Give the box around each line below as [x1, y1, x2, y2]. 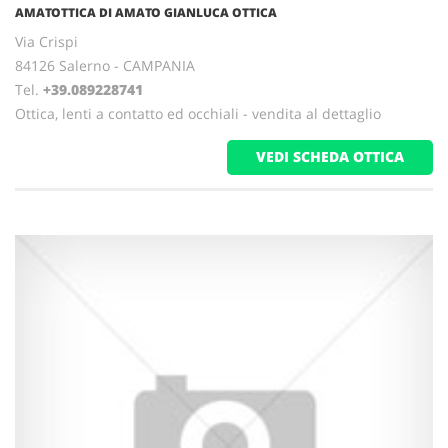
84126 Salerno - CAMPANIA [15, 56, 195, 75]
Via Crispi [15, 32, 78, 51]
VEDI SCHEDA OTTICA [256, 147, 404, 166]
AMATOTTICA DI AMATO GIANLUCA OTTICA [15, 4, 277, 21]
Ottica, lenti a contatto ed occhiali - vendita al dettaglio [15, 104, 381, 123]
